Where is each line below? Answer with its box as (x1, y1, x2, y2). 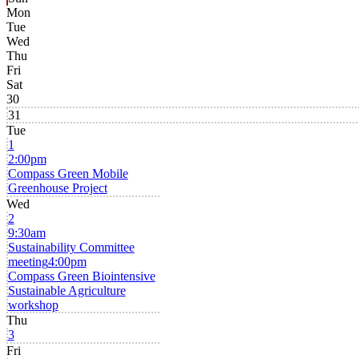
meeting (7, 254, 48, 268)
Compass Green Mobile (7, 167, 128, 181)
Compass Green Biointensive (7, 268, 155, 283)
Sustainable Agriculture (7, 283, 126, 297)
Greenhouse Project (7, 181, 107, 196)
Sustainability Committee (7, 240, 135, 254)
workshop (7, 297, 58, 312)
